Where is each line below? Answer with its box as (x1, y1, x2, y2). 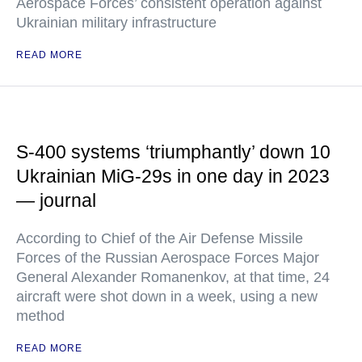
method (16, 308, 65, 325)
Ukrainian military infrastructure (16, 15, 217, 32)
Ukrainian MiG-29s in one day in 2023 (16, 166, 330, 187)
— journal (16, 190, 96, 212)
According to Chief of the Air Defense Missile (16, 230, 303, 247)
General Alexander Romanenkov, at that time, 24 (16, 269, 330, 286)
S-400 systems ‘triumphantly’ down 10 (16, 141, 330, 163)
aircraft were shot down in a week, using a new (16, 288, 318, 305)
